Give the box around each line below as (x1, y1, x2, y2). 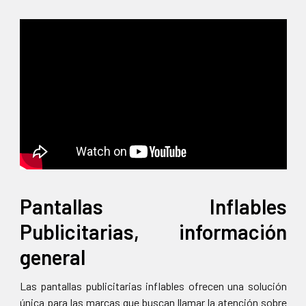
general (19, 245, 85, 270)
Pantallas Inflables (19, 194, 287, 219)
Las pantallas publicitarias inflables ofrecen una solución (19, 279, 287, 293)
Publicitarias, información (19, 219, 287, 245)
